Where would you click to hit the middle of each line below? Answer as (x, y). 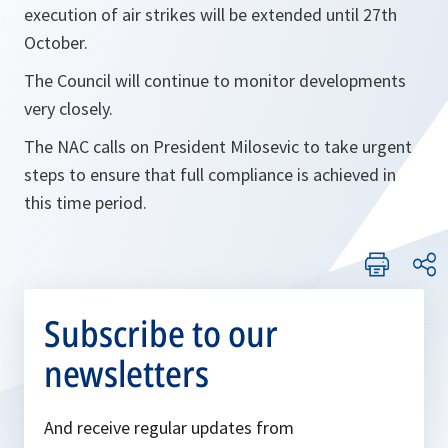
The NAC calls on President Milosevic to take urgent (218, 146)
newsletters (126, 373)
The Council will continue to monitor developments (215, 80)
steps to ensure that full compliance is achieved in (210, 174)
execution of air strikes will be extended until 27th (210, 14)
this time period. (85, 202)
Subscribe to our (161, 333)
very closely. (68, 108)
